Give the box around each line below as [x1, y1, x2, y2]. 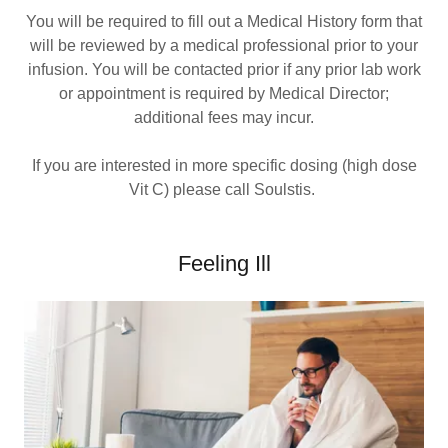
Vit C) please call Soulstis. [129, 181, 319, 198]
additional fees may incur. [134, 109, 314, 126]
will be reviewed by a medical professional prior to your [30, 37, 418, 54]
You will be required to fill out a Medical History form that [26, 13, 422, 30]
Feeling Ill [177, 251, 271, 276]
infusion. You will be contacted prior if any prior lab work [27, 61, 421, 78]
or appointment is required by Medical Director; [59, 85, 389, 102]
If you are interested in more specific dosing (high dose [31, 157, 417, 174]
